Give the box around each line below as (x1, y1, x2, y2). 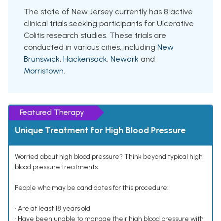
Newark (110, 54, 139, 64)
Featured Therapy (20, 108, 84, 117)
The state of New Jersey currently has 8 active (24, 7, 193, 17)
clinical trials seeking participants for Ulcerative (24, 19, 194, 29)
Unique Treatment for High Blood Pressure (15, 125, 185, 136)
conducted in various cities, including (24, 42, 157, 52)
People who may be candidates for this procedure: (15, 184, 169, 192)
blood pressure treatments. (15, 163, 99, 172)
